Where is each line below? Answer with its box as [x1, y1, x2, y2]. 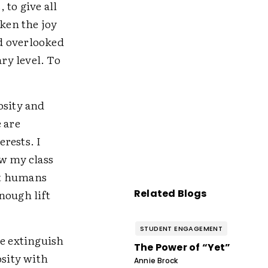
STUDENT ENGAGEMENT [139, 224, 223, 233]
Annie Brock [133, 255, 178, 266]
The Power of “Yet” [133, 240, 231, 254]
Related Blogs [133, 187, 207, 200]
